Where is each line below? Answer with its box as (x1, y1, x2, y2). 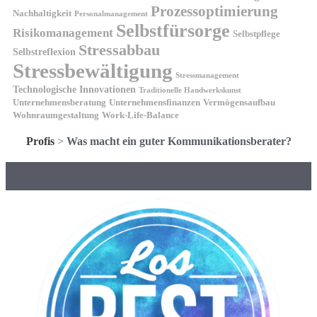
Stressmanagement (175, 71, 239, 79)
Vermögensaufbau (203, 97, 275, 108)
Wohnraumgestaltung (13, 110, 99, 120)
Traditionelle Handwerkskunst (139, 86, 241, 94)
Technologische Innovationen (13, 83, 136, 95)
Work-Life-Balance (102, 110, 179, 120)
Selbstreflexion (13, 45, 76, 57)
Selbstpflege (233, 28, 280, 39)
